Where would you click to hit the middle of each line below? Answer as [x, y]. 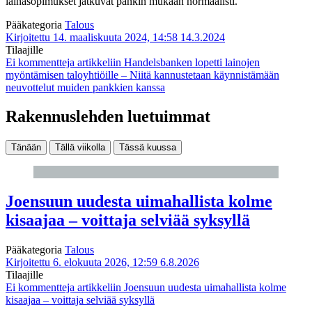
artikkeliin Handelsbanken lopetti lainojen [167, 62]
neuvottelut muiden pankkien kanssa [85, 87]
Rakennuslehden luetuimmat [108, 117]
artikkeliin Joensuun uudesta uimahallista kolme [180, 288]
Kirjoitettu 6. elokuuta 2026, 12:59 [81, 263]
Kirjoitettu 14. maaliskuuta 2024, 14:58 [92, 37]
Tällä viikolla [80, 148]
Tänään [26, 148]
